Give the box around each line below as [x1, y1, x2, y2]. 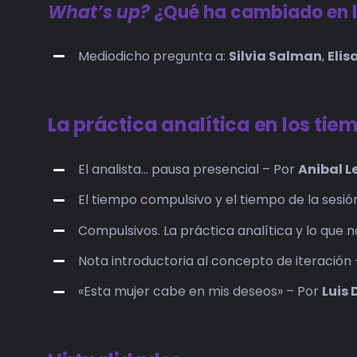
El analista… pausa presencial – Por [78, 160, 299, 179]
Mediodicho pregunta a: [78, 46, 229, 65]
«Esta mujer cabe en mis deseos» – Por [78, 281, 323, 300]
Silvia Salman [229, 46, 323, 65]
